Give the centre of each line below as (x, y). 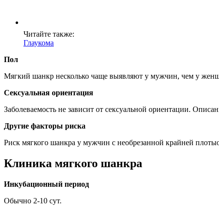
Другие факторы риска (45, 126)
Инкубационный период (46, 184)
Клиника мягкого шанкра (73, 164)
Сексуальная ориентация (49, 93)
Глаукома (39, 43)
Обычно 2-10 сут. (33, 201)
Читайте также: (49, 34)
